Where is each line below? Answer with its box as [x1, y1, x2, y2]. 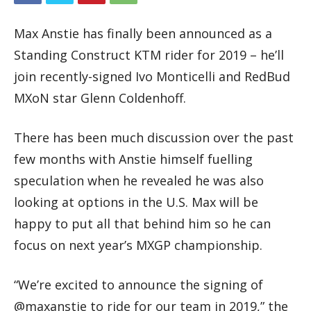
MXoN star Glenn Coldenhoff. [14, 89, 186, 106]
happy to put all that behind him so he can [14, 215, 271, 232]
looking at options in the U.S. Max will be [14, 193, 258, 210]
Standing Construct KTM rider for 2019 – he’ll [14, 46, 284, 63]
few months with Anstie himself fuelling [14, 150, 253, 167]
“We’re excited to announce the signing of [14, 276, 263, 293]
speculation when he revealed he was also [14, 171, 264, 189]
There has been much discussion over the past [14, 128, 294, 146]
